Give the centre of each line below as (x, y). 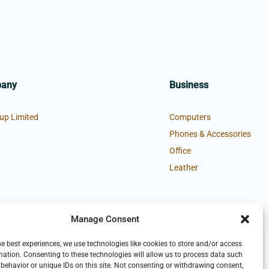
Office (180, 151)
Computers (190, 117)
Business (189, 85)
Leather (184, 168)
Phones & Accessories (210, 134)
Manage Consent (105, 219)
